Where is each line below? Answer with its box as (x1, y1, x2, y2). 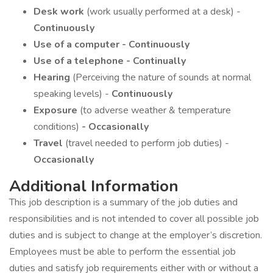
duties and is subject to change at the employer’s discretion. (9, 229, 262, 242)
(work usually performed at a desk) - (87, 5, 241, 18)
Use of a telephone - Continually (34, 54, 186, 68)
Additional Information (9, 175, 179, 197)
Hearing (34, 71, 73, 84)
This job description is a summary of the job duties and (9, 196, 238, 209)
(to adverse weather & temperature (80, 104, 231, 117)
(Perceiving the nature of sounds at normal (73, 71, 251, 84)
